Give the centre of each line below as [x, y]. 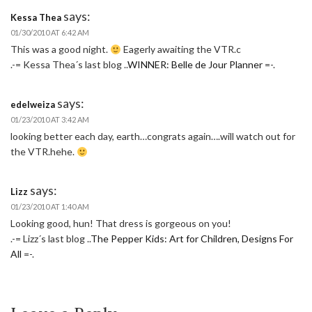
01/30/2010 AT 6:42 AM [50, 33]
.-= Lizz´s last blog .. [50, 239]
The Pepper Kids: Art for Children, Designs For [192, 239]
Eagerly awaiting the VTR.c [181, 49]
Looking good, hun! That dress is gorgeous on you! [121, 224]
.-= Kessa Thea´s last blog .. [69, 65]
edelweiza [33, 105]
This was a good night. [60, 49]
